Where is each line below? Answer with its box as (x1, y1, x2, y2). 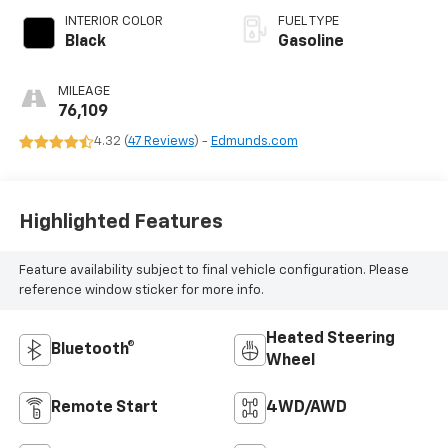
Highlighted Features (18, 211, 223, 232)
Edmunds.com (210, 135, 298, 149)
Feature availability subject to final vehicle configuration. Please (18, 263, 409, 277)
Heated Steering (266, 331, 395, 348)
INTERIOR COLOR (64, 15, 163, 29)
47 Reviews (127, 135, 194, 149)
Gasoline (278, 34, 344, 51)
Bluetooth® (50, 342, 135, 359)
